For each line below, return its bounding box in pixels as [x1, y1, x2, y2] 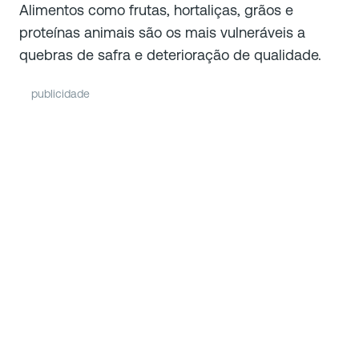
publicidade [31, 87, 90, 101]
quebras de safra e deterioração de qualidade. [19, 46, 321, 64]
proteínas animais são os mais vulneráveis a [19, 24, 305, 42]
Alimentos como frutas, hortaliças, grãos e [19, 2, 293, 19]
